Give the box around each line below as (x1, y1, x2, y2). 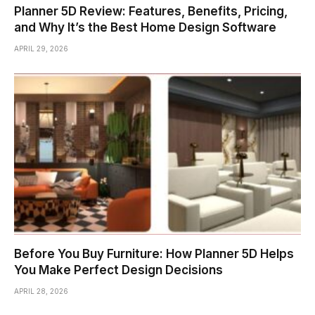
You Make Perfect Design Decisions (14, 262, 223, 277)
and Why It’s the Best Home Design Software (14, 20, 276, 35)
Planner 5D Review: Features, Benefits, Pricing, (14, 4, 288, 19)
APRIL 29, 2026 (14, 44, 68, 53)
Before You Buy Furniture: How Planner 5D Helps (14, 246, 294, 261)
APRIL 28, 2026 (14, 286, 68, 295)
